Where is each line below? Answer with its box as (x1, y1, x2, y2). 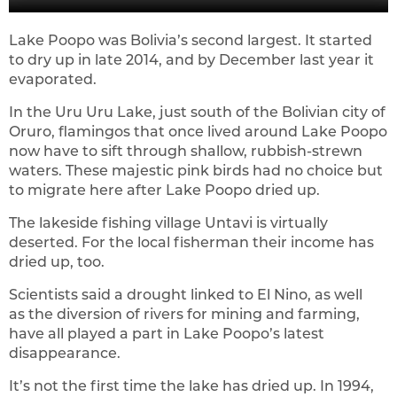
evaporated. (9, 70, 97, 88)
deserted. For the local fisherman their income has (9, 233, 374, 251)
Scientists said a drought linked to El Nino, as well (9, 285, 362, 303)
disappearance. (9, 344, 121, 362)
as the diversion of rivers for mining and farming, (9, 305, 360, 323)
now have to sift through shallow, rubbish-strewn (9, 142, 362, 160)
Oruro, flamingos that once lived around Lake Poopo (9, 122, 387, 140)
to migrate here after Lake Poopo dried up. (9, 181, 320, 198)
